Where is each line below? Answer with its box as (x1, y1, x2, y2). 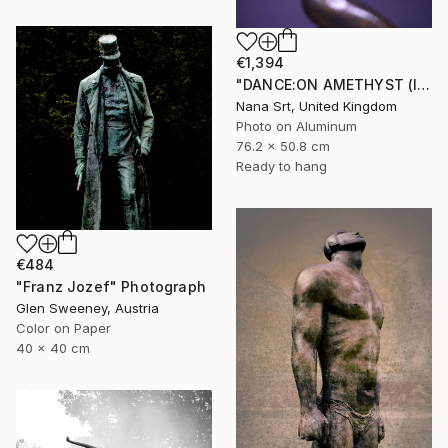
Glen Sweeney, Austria (16, 299, 159, 316)
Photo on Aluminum (236, 118, 357, 135)
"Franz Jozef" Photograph (16, 277, 206, 295)
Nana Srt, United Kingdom (236, 98, 397, 115)
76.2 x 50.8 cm (236, 138, 330, 155)
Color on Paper (16, 319, 111, 336)
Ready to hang (236, 158, 327, 175)
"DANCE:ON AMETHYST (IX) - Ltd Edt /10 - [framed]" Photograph (417, 76, 431, 94)
